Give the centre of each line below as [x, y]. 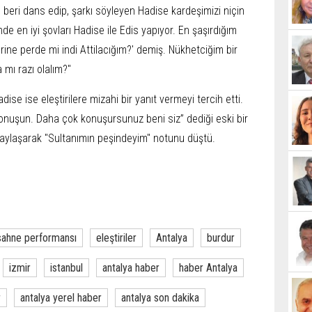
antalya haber [131, 268]
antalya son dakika [160, 298]
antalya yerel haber [61, 298]
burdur [221, 238]
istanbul [67, 268]
